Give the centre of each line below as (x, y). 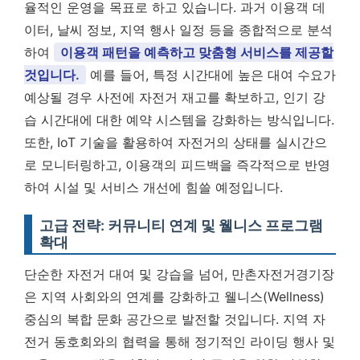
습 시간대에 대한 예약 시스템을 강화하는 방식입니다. (179, 120)
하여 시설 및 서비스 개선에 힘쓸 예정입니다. (153, 187)
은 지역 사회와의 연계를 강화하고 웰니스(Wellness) (174, 297)
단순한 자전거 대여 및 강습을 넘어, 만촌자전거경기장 (179, 274)
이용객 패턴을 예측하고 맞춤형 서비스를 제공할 (197, 52)
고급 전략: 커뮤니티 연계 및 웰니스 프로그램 (181, 225)
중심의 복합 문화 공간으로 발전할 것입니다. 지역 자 (175, 319)
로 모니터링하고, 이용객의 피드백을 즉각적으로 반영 (177, 165)
